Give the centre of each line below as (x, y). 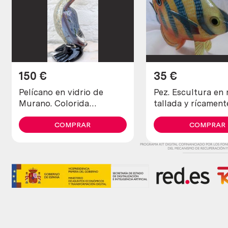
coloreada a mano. (190, 114)
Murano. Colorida (54, 103)
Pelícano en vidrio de (61, 92)
